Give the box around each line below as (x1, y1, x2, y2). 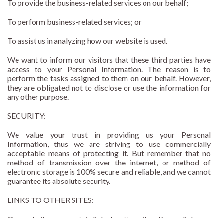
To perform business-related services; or (7, 17, 142, 27)
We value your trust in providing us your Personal (7, 130, 211, 140)
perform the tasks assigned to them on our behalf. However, (7, 73, 211, 83)
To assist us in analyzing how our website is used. (7, 36, 167, 46)
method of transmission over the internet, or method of (7, 158, 211, 167)
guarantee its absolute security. (7, 176, 110, 186)
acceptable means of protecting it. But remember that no (7, 148, 211, 158)
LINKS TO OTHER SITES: (7, 195, 93, 205)
